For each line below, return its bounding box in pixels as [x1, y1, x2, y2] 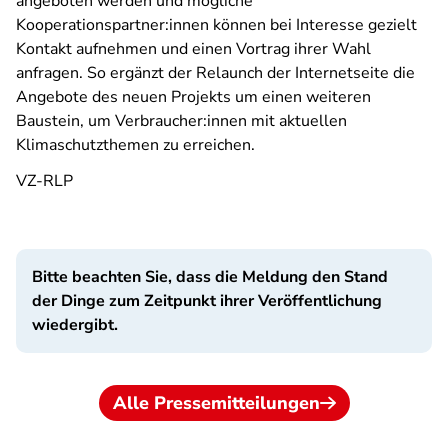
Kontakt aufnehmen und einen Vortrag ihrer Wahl [16, 38, 371, 60]
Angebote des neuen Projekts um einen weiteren [16, 86, 371, 108]
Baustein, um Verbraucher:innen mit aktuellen [16, 110, 347, 132]
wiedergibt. [32, 314, 118, 336]
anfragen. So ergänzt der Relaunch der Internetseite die [16, 62, 415, 84]
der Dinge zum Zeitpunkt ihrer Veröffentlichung [32, 290, 382, 312]
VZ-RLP [16, 170, 73, 192]
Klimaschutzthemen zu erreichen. [16, 134, 255, 156]
